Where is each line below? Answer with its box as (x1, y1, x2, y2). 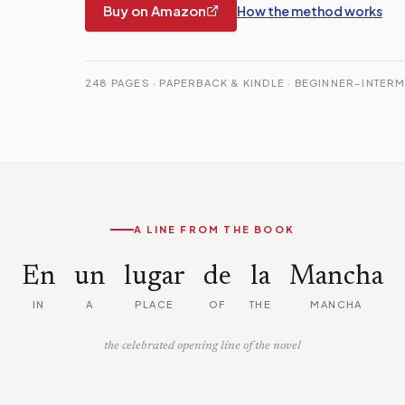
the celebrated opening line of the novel (104, 340, 301, 353)
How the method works (237, 2, 382, 19)
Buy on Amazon (103, 2, 206, 19)
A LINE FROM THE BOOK (134, 223, 295, 235)
